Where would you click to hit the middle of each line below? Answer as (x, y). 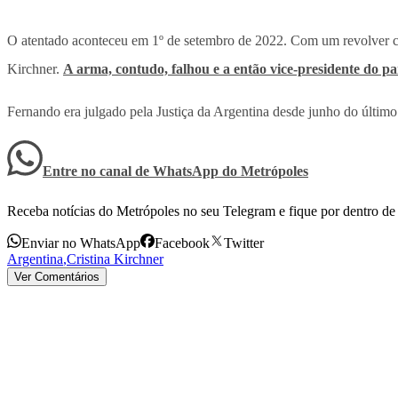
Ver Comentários (57, 277)
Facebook (182, 243)
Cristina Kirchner (115, 259)
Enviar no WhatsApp (81, 243)
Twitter (244, 243)
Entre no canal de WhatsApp (132, 171)
